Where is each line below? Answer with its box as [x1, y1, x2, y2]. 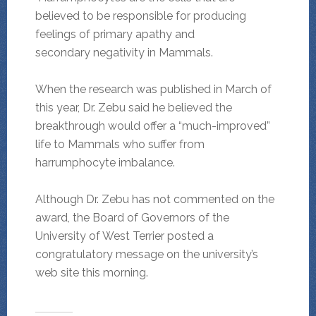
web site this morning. [35, 266, 148, 280]
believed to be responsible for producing [35, 9, 246, 23]
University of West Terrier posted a [35, 229, 214, 243]
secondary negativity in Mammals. [35, 46, 213, 60]
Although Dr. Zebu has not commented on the [35, 193, 274, 207]
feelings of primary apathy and [35, 28, 195, 42]
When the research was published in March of [35, 83, 272, 97]
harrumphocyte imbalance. [35, 156, 175, 170]
